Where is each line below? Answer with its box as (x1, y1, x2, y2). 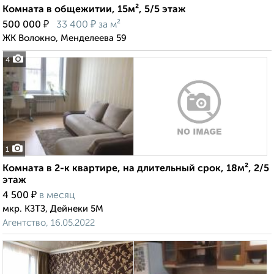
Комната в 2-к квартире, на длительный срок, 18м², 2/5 (2, 164, 269, 174)
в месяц (39, 191, 75, 201)
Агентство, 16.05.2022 (2, 218, 95, 228)
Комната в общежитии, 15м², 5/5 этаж (2, 5, 186, 15)
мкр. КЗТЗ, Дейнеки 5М (2, 204, 103, 214)
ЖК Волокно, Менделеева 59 (2, 34, 127, 43)
